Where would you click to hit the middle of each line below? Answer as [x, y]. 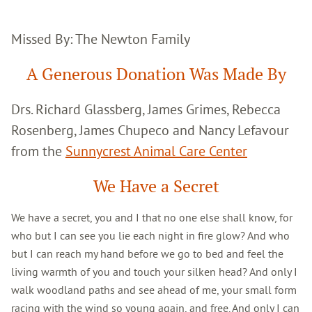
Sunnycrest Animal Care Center [156, 150]
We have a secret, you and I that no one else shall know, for [152, 217]
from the [38, 150]
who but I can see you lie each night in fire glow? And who [150, 235]
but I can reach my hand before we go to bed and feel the [147, 253]
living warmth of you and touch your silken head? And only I [154, 271]
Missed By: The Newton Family [101, 38]
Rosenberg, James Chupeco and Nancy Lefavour [150, 130]
